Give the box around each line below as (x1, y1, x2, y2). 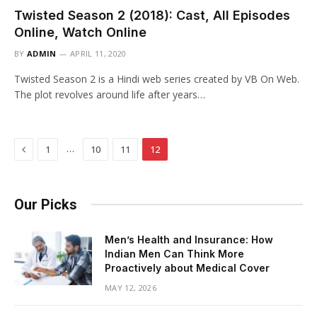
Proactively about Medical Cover (105, 261, 270, 274)
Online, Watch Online (14, 24, 146, 40)
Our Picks (14, 195, 77, 213)
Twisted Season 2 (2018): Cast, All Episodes (14, 7, 290, 23)
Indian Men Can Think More (105, 247, 244, 260)
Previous (25, 141, 64, 155)
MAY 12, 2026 (105, 282, 156, 293)
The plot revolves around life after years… (14, 87, 205, 101)
